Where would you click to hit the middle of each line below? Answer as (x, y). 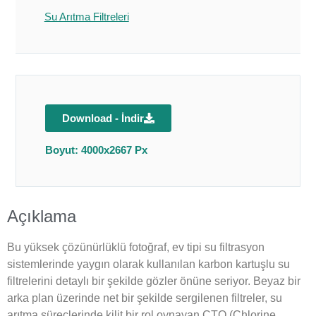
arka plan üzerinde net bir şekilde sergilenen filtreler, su (145, 298)
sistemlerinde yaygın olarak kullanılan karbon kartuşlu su (148, 264)
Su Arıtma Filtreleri (86, 16)
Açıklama (42, 216)
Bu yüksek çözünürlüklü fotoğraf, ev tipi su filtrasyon (136, 247)
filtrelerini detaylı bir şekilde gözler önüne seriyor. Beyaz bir (154, 281)
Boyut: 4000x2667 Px (96, 150)
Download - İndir (103, 118)
